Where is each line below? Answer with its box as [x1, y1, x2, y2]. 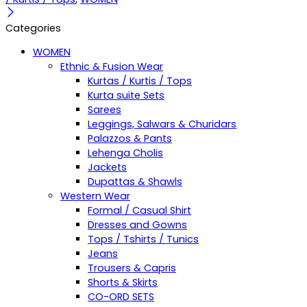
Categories [5, 21, 61, 35]
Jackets [88, 160, 127, 175]
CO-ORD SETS [88, 290, 154, 304]
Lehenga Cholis [88, 146, 163, 160]
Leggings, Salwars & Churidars [88, 117, 236, 132]
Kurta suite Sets [88, 88, 164, 103]
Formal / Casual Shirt [88, 204, 191, 218]
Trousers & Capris [88, 261, 176, 275]
